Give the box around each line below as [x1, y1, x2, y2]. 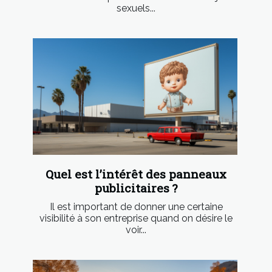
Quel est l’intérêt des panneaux [46, 166, 226, 182]
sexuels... [117, 2, 155, 14]
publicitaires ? [95, 180, 177, 196]
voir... [126, 224, 146, 236]
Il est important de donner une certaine [49, 201, 223, 213]
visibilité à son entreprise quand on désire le [39, 212, 233, 225]
